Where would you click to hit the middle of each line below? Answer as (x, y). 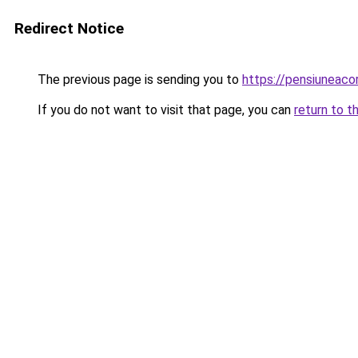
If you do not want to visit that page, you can (164, 110)
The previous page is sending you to (138, 80)
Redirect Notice (69, 28)
